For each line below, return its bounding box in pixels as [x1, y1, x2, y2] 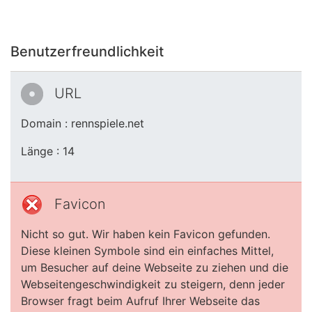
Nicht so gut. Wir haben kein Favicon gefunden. [21, 227, 270, 241]
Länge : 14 [21, 144, 75, 158]
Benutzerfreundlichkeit [10, 43, 164, 60]
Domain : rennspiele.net [21, 116, 144, 130]
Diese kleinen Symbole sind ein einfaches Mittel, [21, 244, 274, 258]
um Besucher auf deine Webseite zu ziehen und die [21, 260, 288, 274]
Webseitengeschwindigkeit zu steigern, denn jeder [21, 277, 285, 291]
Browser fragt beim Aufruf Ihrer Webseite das [21, 294, 260, 308]
